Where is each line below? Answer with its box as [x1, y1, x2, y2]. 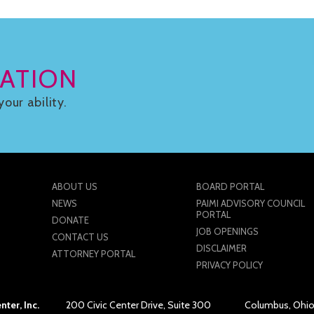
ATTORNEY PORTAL [52, 247, 136, 259]
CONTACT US [52, 231, 109, 243]
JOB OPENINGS [196, 225, 259, 237]
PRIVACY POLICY [196, 259, 263, 271]
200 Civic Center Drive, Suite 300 [65, 298, 211, 311]
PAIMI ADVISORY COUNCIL [196, 197, 305, 209]
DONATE [52, 214, 90, 226]
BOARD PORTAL [196, 180, 264, 192]
